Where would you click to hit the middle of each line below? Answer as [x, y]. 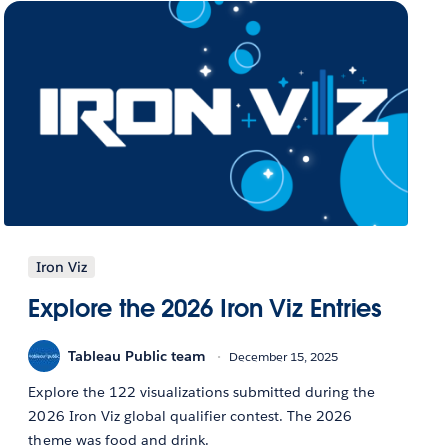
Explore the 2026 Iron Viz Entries [205, 309]
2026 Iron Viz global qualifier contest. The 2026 [190, 416]
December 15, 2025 [284, 356]
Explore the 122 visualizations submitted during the [202, 392]
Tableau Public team [137, 355]
